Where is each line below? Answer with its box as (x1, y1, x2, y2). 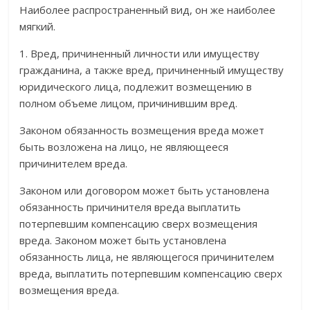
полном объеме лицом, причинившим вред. (19, 96, 238, 111)
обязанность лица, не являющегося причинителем (19, 250, 275, 264)
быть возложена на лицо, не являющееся (19, 140, 229, 154)
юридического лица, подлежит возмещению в (19, 80, 253, 94)
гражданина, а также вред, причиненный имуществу (19, 63, 284, 77)
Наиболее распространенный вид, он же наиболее (19, 3, 276, 17)
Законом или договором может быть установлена (19, 183, 270, 198)
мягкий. (19, 19, 56, 34)
